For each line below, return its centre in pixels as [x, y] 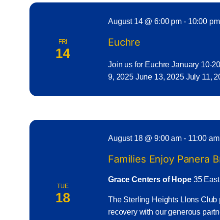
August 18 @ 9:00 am [145, 138]
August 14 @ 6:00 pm [145, 22]
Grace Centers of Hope [151, 179]
